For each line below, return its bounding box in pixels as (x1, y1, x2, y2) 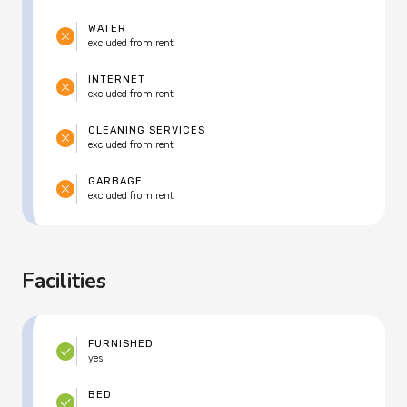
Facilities (22, 267, 106, 296)
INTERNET (88, 74, 145, 86)
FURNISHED (88, 338, 154, 351)
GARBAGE (88, 175, 143, 188)
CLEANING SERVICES (88, 124, 205, 137)
